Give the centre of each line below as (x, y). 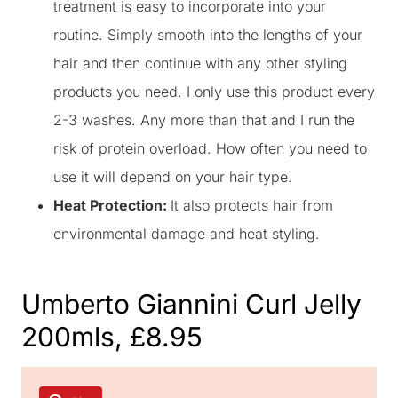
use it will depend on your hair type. (173, 177)
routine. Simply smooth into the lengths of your (208, 35)
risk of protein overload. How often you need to (210, 148)
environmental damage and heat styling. (187, 234)
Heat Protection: (112, 205)
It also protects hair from (252, 205)
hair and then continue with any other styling (200, 63)
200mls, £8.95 (112, 337)
